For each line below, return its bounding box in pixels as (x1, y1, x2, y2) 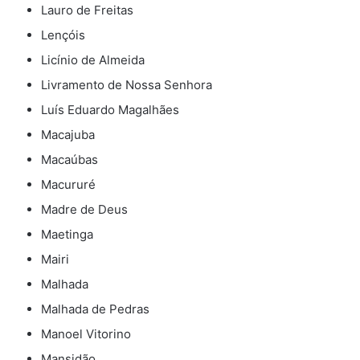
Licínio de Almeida (41, 52, 145, 68)
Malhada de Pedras (41, 301, 149, 317)
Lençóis (41, 27, 85, 43)
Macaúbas (41, 152, 98, 168)
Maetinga (41, 227, 93, 243)
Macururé (41, 177, 96, 193)
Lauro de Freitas (41, 2, 133, 18)
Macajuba (41, 127, 95, 143)
